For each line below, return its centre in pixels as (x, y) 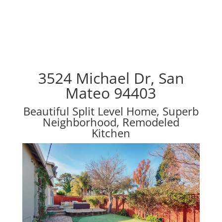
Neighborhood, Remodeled (111, 122)
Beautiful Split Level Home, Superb (111, 111)
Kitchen (111, 133)
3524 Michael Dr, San (111, 78)
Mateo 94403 (111, 93)
